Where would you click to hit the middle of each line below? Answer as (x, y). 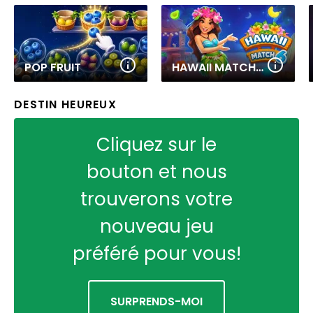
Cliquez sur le (156, 145)
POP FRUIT (53, 67)
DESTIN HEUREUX (65, 104)
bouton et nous (156, 172)
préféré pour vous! (156, 254)
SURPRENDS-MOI (156, 301)
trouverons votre (156, 199)
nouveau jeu (156, 226)
